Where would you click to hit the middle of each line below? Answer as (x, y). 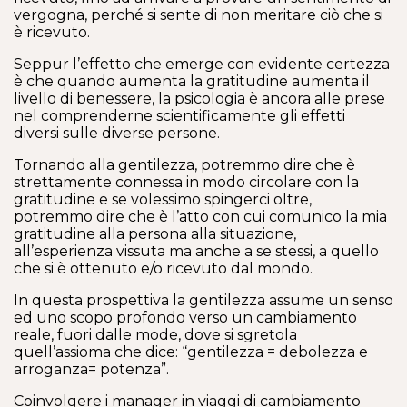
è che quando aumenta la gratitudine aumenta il (192, 81)
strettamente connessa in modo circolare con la (186, 182)
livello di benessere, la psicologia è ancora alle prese (199, 99)
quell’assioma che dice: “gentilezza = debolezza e (191, 352)
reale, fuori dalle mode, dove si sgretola (155, 335)
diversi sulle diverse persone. (117, 133)
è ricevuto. (52, 32)
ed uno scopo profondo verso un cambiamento (185, 318)
